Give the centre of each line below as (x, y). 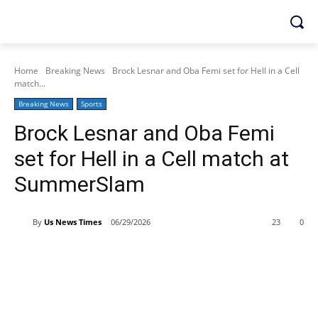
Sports (92, 104)
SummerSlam (79, 184)
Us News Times (73, 221)
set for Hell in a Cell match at (152, 159)
